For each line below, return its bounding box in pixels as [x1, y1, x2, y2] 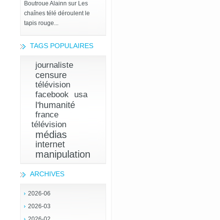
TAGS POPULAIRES [30, 42, 93, 50]
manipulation [35, 149, 90, 160]
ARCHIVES [30, 170, 64, 178]
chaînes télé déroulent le [24, 10, 90, 17]
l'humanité [35, 100, 75, 110]
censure [35, 70, 67, 80]
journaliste [35, 60, 73, 70]
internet [35, 139, 65, 149]
